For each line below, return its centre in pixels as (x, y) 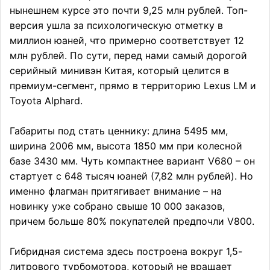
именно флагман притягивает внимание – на (116, 191)
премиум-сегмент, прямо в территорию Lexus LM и (133, 86)
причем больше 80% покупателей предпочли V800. (132, 221)
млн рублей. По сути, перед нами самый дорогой (128, 56)
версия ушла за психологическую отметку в (116, 26)
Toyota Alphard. (46, 101)
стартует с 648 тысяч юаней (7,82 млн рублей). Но (131, 176)
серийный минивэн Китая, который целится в (119, 71)
